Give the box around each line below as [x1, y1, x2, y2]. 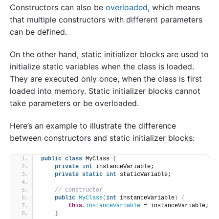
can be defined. [10, 27, 67, 37]
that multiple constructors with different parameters [10, 15, 202, 25]
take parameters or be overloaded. [10, 98, 139, 109]
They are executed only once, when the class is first [10, 74, 202, 84]
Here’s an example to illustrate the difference [10, 120, 176, 131]
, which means [148, 2, 200, 13]
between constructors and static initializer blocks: [10, 132, 195, 143]
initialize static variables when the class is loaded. [10, 62, 194, 72]
